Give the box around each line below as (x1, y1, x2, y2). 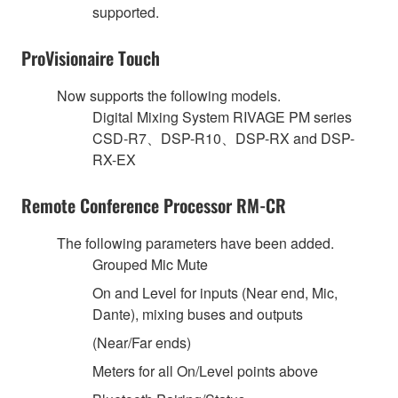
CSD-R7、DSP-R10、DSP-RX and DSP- (92, 127, 354, 148)
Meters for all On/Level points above (92, 360, 318, 381)
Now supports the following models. (57, 84, 281, 106)
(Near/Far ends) (92, 331, 191, 353)
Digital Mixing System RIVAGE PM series (92, 106, 352, 127)
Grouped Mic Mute (92, 253, 208, 275)
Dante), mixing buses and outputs (92, 303, 303, 324)
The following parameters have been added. (57, 232, 334, 253)
